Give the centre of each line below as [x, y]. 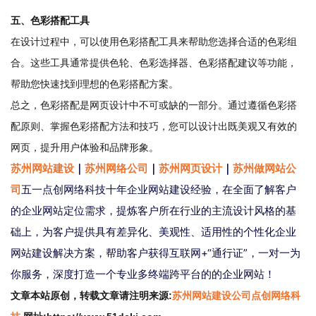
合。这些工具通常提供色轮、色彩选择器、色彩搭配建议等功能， [154, 62]
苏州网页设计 [190, 168]
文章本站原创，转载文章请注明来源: [91, 295]
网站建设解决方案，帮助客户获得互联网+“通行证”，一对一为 [156, 253]
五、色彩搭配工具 [50, 20]
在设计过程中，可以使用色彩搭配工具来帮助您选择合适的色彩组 [154, 41]
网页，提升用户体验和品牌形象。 [85, 147]
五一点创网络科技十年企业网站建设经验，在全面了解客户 [159, 189]
